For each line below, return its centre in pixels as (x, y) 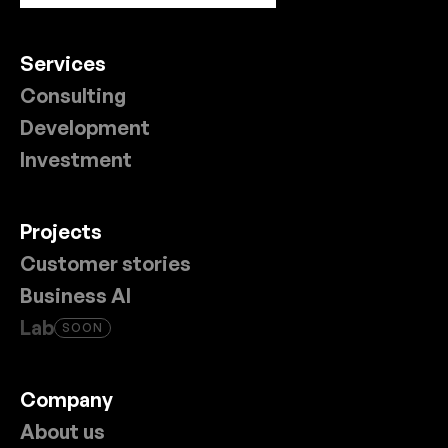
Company (66, 399)
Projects (61, 231)
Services (63, 63)
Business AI (75, 295)
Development (85, 127)
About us (62, 431)
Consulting (73, 95)
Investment (76, 159)
